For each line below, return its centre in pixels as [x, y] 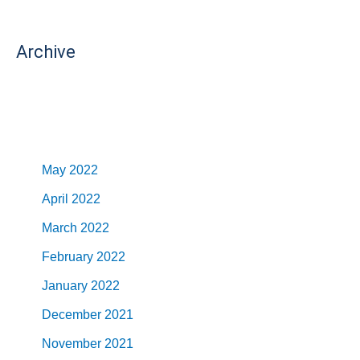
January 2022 [81, 286]
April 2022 [71, 199]
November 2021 [88, 344]
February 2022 [84, 257]
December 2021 [88, 315]
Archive [46, 52]
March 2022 [76, 228]
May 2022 [70, 170]
